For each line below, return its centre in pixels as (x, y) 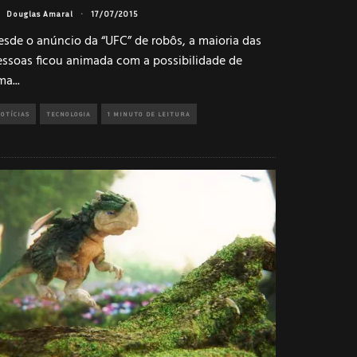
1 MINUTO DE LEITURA (149, 114)
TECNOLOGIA (69, 114)
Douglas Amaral (40, 14)
